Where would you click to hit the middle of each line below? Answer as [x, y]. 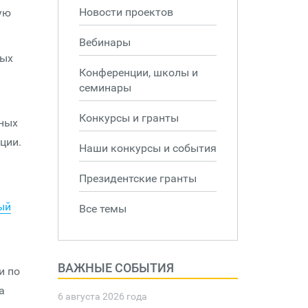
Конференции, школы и [138, 73]
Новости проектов [126, 12]
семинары [105, 88]
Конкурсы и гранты [129, 118]
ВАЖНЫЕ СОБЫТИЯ [115, 268]
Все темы [102, 209]
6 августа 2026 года [102, 296]
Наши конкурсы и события [147, 148]
